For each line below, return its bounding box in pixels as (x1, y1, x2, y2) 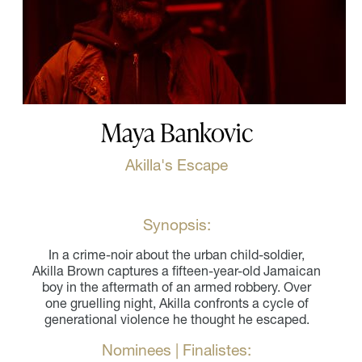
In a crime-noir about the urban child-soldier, (48, 246, 305, 263)
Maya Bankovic (100, 114, 253, 149)
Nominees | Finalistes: (102, 340, 252, 360)
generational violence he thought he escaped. (44, 311, 309, 328)
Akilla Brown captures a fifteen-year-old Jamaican (32, 263, 322, 280)
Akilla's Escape (125, 155, 229, 175)
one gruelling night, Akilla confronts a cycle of (44, 295, 309, 312)
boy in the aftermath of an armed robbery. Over (42, 279, 312, 296)
